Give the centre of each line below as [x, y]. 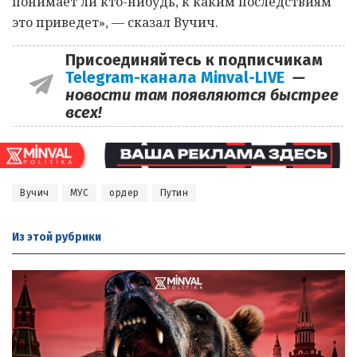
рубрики [77, 237]
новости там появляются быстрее [202, 95]
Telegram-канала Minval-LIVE [178, 78]
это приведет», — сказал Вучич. [115, 23]
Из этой [32, 237]
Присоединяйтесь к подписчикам [194, 60]
